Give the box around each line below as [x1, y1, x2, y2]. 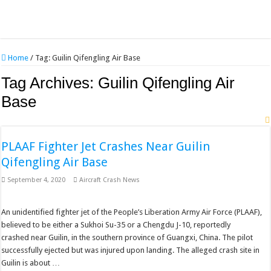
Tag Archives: [1, 74, 99, 92]
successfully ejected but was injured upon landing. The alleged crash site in [1, 246, 260, 255]
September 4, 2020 [7, 176, 66, 184]
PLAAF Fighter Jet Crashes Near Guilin [1, 139, 211, 154]
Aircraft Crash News [79, 176, 140, 184]
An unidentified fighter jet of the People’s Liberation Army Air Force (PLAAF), [1, 207, 263, 217]
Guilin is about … [1, 258, 60, 267]
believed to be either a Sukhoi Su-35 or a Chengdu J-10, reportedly [1, 220, 231, 229]
